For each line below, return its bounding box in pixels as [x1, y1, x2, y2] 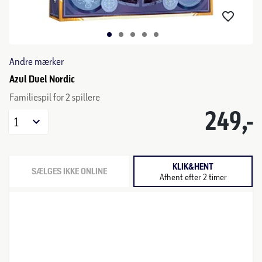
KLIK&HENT [173, 161, 213, 172]
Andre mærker [9, 56, 64, 67]
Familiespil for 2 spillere [9, 91, 100, 102]
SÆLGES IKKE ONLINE [31, 166, 107, 177]
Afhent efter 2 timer [159, 171, 227, 182]
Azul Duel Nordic [9, 73, 75, 85]
